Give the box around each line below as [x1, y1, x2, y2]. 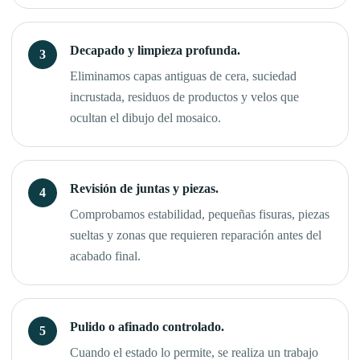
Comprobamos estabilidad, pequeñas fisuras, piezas [70, 207, 329, 222]
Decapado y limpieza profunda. [70, 43, 240, 58]
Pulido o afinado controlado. [70, 320, 224, 334]
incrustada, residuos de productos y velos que [70, 90, 299, 104]
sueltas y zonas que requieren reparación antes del [70, 228, 321, 243]
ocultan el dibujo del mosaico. [70, 111, 221, 125]
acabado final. [70, 249, 141, 264]
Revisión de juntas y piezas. [70, 182, 219, 196]
